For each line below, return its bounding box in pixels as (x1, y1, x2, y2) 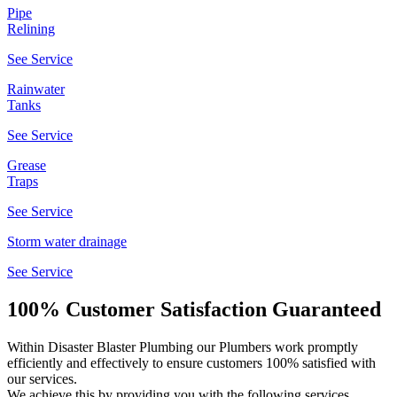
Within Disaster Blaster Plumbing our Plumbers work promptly (7, 339, 358, 354)
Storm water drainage (7, 234, 127, 249)
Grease (7, 158, 46, 173)
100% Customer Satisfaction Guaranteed (7, 297, 381, 321)
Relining (7, 21, 55, 36)
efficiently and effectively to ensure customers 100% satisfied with (7, 354, 376, 370)
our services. (7, 370, 77, 386)
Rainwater (7, 82, 65, 97)
